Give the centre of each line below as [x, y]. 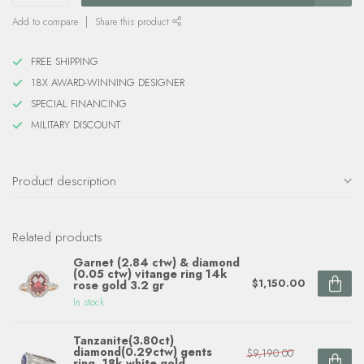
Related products [57, 237]
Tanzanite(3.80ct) [123, 340]
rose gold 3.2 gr [119, 285]
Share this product [134, 22]
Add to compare [45, 22]
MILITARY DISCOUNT [76, 125]
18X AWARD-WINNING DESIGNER [108, 82]
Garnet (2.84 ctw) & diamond [156, 262]
